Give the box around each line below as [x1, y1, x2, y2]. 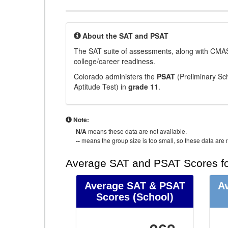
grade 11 [128, 81, 158, 92]
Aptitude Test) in [74, 81, 128, 92]
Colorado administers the [74, 71, 157, 81]
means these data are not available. [87, 127, 187, 135]
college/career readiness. [74, 56, 155, 66]
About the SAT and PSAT [82, 31, 168, 41]
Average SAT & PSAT [84, 180, 186, 191]
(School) [130, 191, 174, 203]
